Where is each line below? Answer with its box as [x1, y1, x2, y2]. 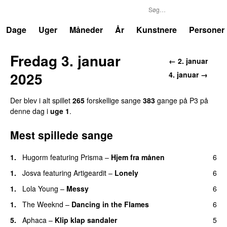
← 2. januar [169, 55, 208, 66]
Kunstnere [136, 24, 177, 35]
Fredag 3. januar [10, 50, 121, 71]
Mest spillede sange [10, 127, 113, 142]
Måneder [69, 24, 103, 35]
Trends [16, 4, 43, 16]
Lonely [115, 167, 138, 178]
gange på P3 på [155, 95, 208, 105]
